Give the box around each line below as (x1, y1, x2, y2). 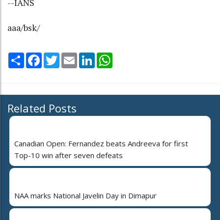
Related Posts (7, 100, 77, 115)
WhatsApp (112, 51, 147, 61)
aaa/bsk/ (7, 21, 40, 33)
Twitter (59, 51, 85, 61)
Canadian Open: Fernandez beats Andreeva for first (14, 138, 188, 148)
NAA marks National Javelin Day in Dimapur (14, 190, 157, 200)
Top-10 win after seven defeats (14, 150, 123, 160)
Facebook (42, 51, 74, 61)
